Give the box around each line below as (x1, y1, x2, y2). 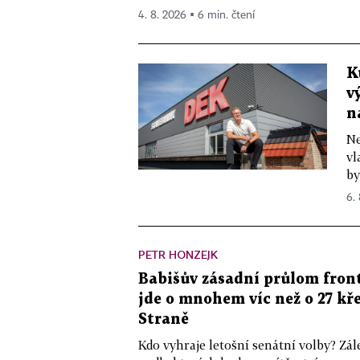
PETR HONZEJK (138, 247, 218, 261)
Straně (138, 313, 189, 326)
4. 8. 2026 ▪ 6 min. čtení (138, 10, 255, 21)
